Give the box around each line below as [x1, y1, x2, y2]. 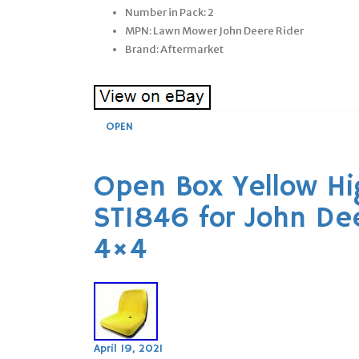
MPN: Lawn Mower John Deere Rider [125, 23, 304, 38]
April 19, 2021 [94, 341, 163, 356]
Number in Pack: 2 [125, 5, 214, 19]
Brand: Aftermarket [125, 42, 224, 56]
